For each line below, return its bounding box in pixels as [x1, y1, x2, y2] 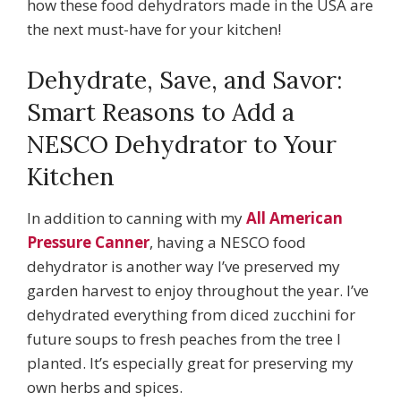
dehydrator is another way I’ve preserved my [27, 255, 340, 277]
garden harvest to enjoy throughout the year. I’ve [27, 279, 369, 301]
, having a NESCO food [149, 231, 306, 252]
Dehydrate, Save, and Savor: [27, 64, 343, 95]
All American [246, 207, 343, 228]
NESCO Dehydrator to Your [27, 128, 337, 159]
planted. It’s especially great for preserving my [27, 352, 354, 373]
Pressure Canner [27, 231, 149, 252]
